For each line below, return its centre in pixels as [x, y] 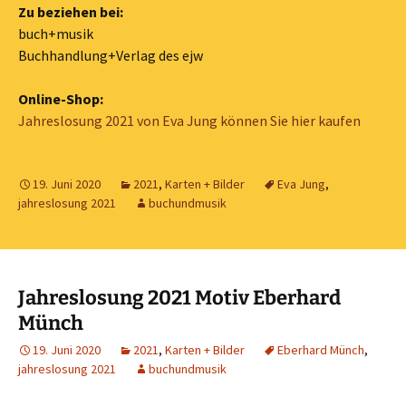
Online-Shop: [61, 99]
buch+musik [56, 34]
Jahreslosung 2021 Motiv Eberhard [179, 298]
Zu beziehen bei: [71, 12]
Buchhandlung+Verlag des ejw [111, 55]
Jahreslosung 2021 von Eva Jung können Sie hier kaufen [189, 121]
